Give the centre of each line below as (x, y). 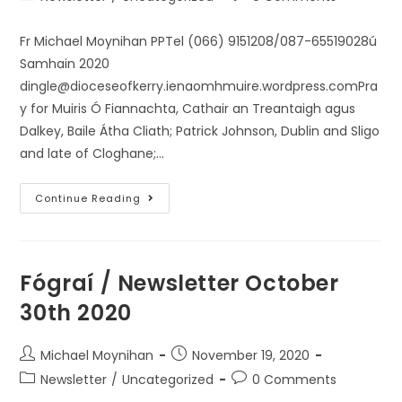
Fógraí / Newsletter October (179, 283)
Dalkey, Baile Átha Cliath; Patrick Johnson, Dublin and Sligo (200, 131)
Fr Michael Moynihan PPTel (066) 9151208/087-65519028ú (199, 41)
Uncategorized (168, 380)
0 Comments (295, 380)
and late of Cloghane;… (92, 153)
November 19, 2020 (251, 355)
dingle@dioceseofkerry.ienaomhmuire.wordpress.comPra (199, 86)
